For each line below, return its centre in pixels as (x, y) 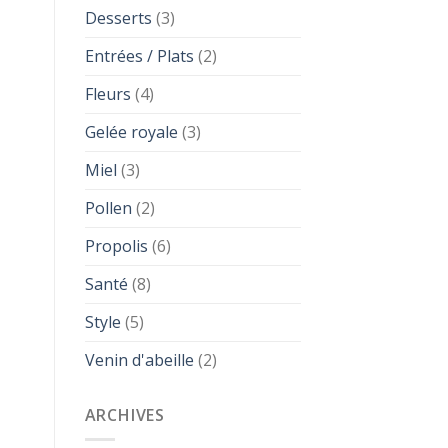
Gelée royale (131, 131)
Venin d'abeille (139, 359)
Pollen (108, 207)
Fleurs (107, 93)
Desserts (118, 17)
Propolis (116, 245)
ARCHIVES (124, 414)
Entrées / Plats (139, 55)
